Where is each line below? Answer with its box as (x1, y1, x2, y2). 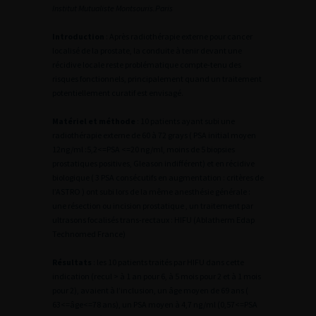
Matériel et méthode (52, 116, 135, 126)
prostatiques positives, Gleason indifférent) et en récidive (52, 158, 255, 169)
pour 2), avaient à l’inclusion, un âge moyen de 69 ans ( (52, 285, 248, 296)
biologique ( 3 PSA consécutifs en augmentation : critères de (52, 172, 264, 183)
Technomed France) (52, 229, 126, 239)
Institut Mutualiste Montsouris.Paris (52, 3, 173, 13)
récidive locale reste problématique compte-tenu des (52, 59, 241, 70)
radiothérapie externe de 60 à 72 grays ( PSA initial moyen (52, 130, 256, 140)
